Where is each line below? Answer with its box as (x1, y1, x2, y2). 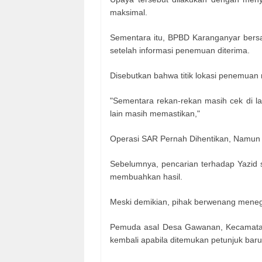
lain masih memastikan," (110, 109, 200, 119)
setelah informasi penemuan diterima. (110, 46, 250, 56)
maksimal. (110, 8, 147, 18)
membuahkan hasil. (110, 172, 182, 182)
